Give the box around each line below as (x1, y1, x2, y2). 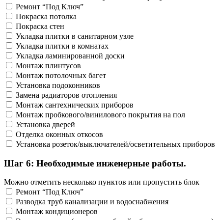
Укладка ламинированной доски (16, 51, 125, 60)
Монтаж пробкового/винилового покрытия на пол (16, 110, 185, 119)
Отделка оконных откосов (16, 130, 103, 138)
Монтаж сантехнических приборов (16, 100, 134, 109)
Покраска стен (16, 22, 64, 30)
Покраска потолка (16, 12, 77, 21)
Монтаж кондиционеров (16, 207, 98, 216)
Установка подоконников (16, 81, 100, 89)
